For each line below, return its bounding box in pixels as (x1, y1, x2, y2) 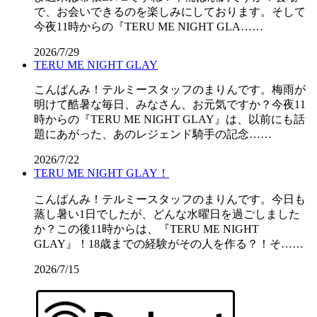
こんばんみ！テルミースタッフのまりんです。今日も (34, 193, 306, 206)
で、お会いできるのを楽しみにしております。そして (34, 6, 306, 18)
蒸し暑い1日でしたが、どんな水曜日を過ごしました (34, 208, 300, 221)
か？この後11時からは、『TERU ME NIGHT (34, 223, 259, 236)
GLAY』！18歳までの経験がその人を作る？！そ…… (34, 238, 304, 250)
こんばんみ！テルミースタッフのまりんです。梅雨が (34, 83, 306, 96)
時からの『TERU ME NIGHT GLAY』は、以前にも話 (34, 113, 305, 126)
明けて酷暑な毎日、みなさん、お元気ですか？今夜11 (34, 98, 306, 111)
